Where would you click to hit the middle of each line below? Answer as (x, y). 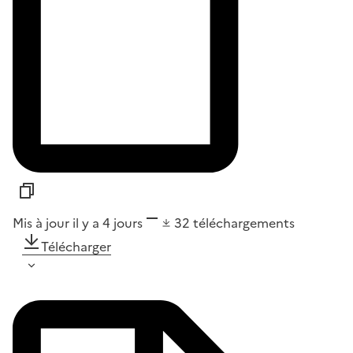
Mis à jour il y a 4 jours (78, 223)
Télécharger (76, 246)
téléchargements (244, 223)
